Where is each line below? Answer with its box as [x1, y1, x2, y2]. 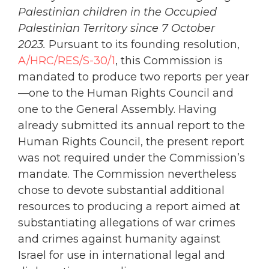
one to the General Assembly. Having [18, 103, 217, 116]
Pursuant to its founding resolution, [49, 38, 240, 52]
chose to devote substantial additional [18, 184, 225, 198]
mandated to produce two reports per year [18, 70, 249, 84]
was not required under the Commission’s [18, 151, 245, 165]
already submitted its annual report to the [18, 119, 245, 133]
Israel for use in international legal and [18, 249, 225, 262]
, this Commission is [115, 54, 223, 68]
